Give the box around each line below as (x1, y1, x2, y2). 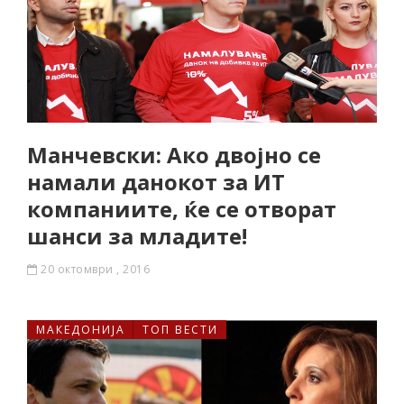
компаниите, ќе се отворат (27, 194, 336, 224)
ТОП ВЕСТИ (142, 322, 218, 337)
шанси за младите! (27, 221, 247, 251)
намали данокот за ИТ (27, 167, 285, 197)
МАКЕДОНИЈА (36, 322, 125, 337)
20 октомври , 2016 (41, 262, 150, 277)
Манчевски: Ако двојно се (27, 140, 321, 170)
